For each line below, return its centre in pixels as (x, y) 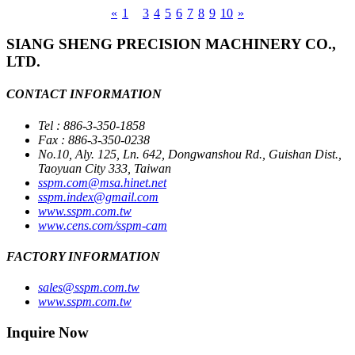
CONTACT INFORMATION (84, 94)
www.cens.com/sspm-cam (103, 225)
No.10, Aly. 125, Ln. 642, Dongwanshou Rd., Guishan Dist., (190, 154)
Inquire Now (48, 332)
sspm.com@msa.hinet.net (102, 182)
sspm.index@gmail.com (98, 197)
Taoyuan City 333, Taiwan (105, 168)
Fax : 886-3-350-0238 (94, 139)
